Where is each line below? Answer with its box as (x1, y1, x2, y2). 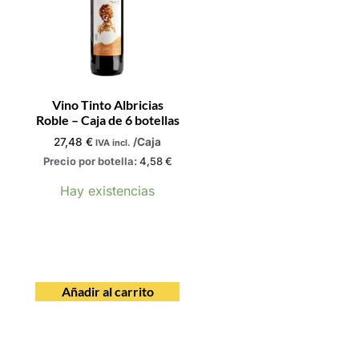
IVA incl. (95, 136, 131, 148)
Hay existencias (60, 182, 155, 199)
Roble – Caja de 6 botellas (35, 111, 179, 127)
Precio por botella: (42, 155, 139, 168)
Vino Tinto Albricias (51, 96, 163, 112)
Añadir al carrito (61, 284, 154, 300)
